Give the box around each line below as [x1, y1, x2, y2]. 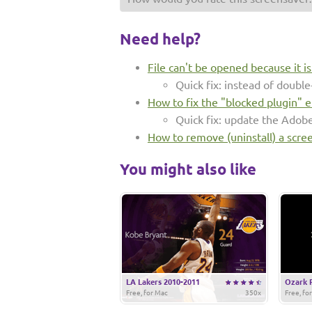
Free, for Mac [126, 289, 168, 297]
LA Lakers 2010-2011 [126, 278, 200, 286]
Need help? [120, 30, 201, 47]
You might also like [120, 160, 256, 178]
